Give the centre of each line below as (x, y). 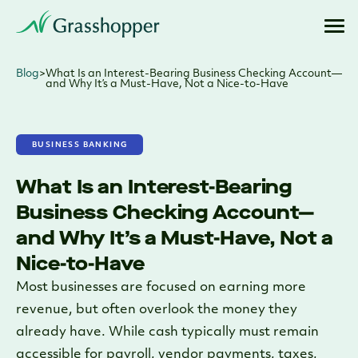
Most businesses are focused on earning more (161, 288)
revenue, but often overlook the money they (157, 310)
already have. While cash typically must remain (167, 332)
